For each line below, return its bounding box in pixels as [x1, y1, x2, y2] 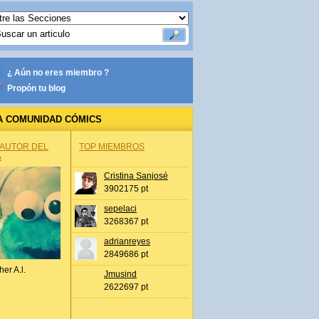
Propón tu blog [7, 83, 66, 93]
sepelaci [104, 204, 137, 214]
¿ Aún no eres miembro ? [7, 68, 109, 78]
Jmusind [104, 269, 137, 279]
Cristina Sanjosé [104, 171, 168, 181]
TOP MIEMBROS [79, 142, 145, 152]
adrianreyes [104, 236, 150, 246]
